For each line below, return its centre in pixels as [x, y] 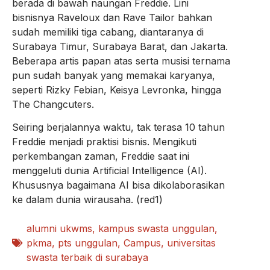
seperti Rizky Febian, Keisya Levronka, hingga [117, 89]
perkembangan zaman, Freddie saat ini [101, 156]
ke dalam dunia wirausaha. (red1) [89, 200]
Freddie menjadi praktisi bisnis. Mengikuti [104, 142]
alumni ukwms [59, 229]
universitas [191, 243]
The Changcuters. [55, 104]
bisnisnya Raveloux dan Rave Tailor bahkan [112, 17]
